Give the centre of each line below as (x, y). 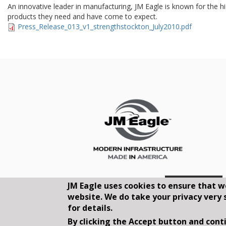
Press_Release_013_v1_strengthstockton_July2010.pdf (105, 26)
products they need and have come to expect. (83, 16)
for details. (90, 208)
